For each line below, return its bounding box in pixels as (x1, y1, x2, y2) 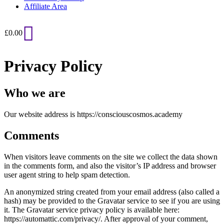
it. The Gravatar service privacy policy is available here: (4, 205, 179, 214)
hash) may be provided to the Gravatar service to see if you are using (4, 196, 220, 205)
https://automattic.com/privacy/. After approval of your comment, (4, 214, 208, 223)
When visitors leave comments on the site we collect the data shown (4, 152, 217, 161)
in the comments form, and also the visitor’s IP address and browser (4, 161, 216, 170)
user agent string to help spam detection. (4, 170, 130, 179)
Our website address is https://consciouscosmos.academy (4, 109, 182, 118)
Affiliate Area (24, 2, 67, 10)
